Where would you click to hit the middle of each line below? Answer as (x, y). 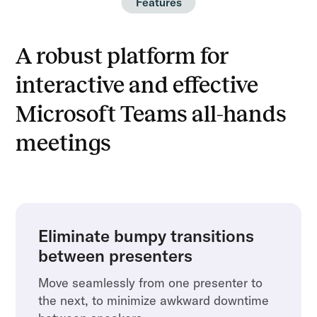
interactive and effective (137, 85)
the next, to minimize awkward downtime (154, 300)
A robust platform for (122, 56)
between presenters (116, 255)
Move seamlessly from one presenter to (151, 282)
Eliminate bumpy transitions (146, 235)
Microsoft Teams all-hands (151, 114)
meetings (64, 143)
